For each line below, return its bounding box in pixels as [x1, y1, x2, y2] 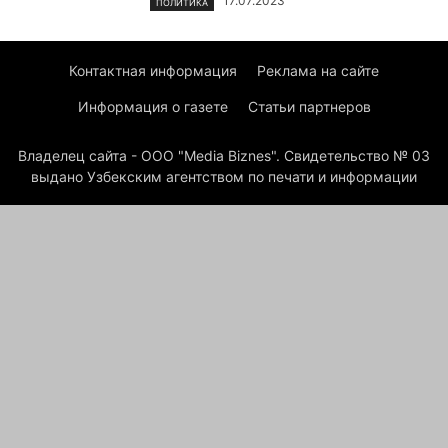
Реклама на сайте [257, 61, 379, 79]
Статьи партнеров [247, 97, 371, 115]
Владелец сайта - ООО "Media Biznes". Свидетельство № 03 [18, 146, 430, 164]
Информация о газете [77, 97, 228, 115]
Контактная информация [69, 61, 237, 79]
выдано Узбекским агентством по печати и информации [31, 167, 417, 185]
